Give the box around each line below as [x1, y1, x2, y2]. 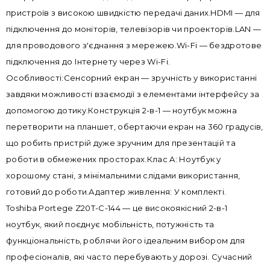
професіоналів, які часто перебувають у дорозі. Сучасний [6, 252, 253, 262]
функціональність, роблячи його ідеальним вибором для [6, 236, 245, 246]
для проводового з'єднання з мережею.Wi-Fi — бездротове [6, 40, 262, 51]
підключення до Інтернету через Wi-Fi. [6, 57, 171, 67]
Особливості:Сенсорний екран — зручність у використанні [6, 73, 257, 83]
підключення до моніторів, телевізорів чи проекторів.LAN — [6, 24, 262, 34]
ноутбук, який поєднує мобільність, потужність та [6, 219, 215, 230]
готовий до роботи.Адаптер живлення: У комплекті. [6, 187, 227, 197]
